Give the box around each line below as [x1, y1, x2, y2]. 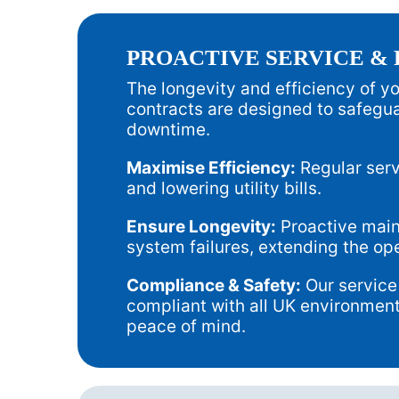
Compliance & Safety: [126, 275, 301, 297]
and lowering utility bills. [126, 178, 322, 199]
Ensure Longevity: [126, 216, 276, 238]
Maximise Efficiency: [126, 158, 296, 179]
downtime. [126, 119, 210, 141]
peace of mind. [126, 316, 246, 338]
